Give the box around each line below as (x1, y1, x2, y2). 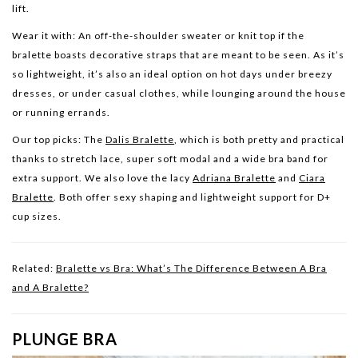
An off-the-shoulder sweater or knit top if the (76, 30, 304, 42)
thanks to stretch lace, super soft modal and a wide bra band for (12, 153, 328, 165)
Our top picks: (12, 133, 82, 146)
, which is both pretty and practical (174, 133, 344, 146)
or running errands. (12, 106, 110, 119)
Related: (12, 262, 56, 275)
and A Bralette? (12, 281, 89, 294)
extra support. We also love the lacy (12, 172, 193, 185)
